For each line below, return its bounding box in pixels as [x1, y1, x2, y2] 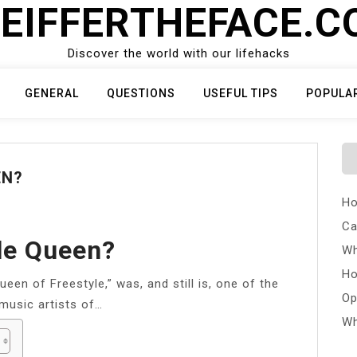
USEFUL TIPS [203, 87, 278, 100]
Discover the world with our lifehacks [67, 46, 290, 61]
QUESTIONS [107, 87, 175, 100]
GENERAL [25, 87, 79, 100]
